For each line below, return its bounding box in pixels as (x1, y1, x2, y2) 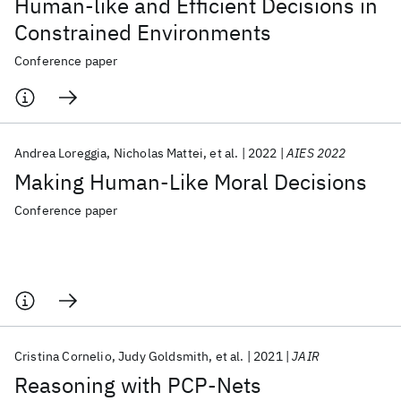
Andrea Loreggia (14, 145, 107, 161)
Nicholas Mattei (113, 145, 204, 161)
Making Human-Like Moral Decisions (14, 167, 367, 196)
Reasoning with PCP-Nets (14, 371, 261, 399)
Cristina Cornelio (14, 348, 112, 364)
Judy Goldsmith (118, 348, 209, 364)
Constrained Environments (14, 18, 271, 47)
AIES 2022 (286, 145, 346, 161)
